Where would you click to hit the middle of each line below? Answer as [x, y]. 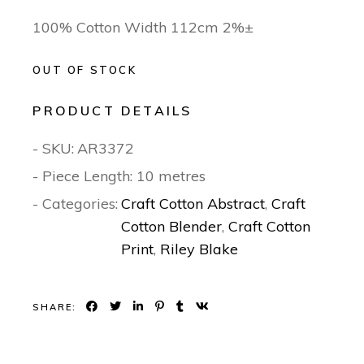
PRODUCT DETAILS [113, 111]
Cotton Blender [172, 227]
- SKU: [54, 149]
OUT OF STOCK [85, 70]
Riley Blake [199, 249]
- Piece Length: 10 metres [119, 176]
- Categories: [76, 204]
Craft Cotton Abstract [193, 204]
